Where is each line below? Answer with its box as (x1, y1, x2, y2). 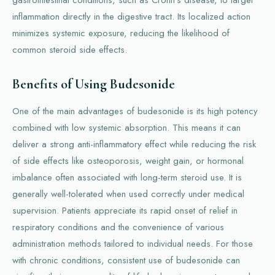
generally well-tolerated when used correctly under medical (12, 187, 244, 201)
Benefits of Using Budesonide (12, 76, 175, 92)
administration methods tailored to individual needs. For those (12, 236, 253, 250)
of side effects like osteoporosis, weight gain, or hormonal (12, 153, 244, 168)
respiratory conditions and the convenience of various (12, 220, 224, 234)
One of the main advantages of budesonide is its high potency (12, 104, 258, 118)
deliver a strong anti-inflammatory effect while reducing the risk (12, 137, 256, 151)
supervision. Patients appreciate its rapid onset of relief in (12, 203, 238, 217)
